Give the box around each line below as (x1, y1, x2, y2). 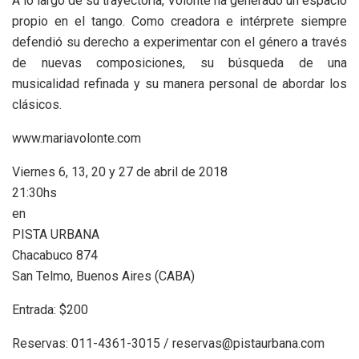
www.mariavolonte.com (12, 130, 141, 146)
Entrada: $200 (12, 301, 88, 317)
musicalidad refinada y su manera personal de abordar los (12, 75, 347, 91)
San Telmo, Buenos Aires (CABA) (12, 268, 195, 284)
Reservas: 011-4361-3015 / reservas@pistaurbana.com (12, 335, 325, 351)
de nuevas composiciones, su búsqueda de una (12, 54, 347, 71)
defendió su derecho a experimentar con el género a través (12, 34, 347, 50)
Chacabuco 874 (12, 247, 98, 263)
